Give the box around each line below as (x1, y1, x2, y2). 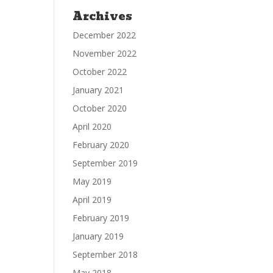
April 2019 (73, 194, 112, 206)
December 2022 (73, 29, 136, 41)
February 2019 (73, 212, 130, 224)
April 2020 (73, 121, 112, 133)
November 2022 (73, 48, 137, 60)
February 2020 (73, 139, 130, 151)
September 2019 (73, 157, 138, 169)
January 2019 (73, 230, 124, 243)
